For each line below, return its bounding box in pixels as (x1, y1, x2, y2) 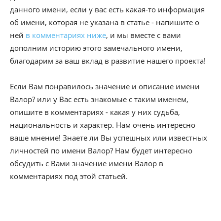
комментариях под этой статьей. (10, 171, 128, 181)
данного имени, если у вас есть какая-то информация (10, 4, 205, 14)
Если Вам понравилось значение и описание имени (10, 81, 200, 91)
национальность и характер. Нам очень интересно (10, 120, 195, 130)
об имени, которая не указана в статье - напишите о (10, 17, 199, 27)
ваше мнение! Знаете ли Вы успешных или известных (10, 133, 207, 143)
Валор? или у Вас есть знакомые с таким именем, (10, 94, 188, 104)
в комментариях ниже (26, 30, 106, 40)
